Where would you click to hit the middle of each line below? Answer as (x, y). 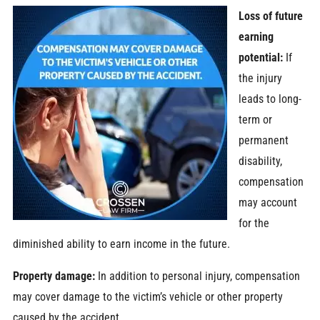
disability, (261, 161)
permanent (264, 140)
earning (256, 36)
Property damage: (54, 276)
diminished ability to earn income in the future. (121, 244)
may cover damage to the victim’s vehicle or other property (147, 296)
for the (254, 223)
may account (268, 202)
